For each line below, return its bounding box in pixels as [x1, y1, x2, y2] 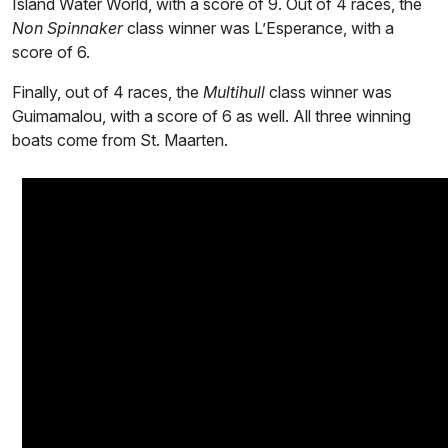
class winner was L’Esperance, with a [123, 18, 394, 39]
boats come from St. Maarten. [12, 130, 228, 151]
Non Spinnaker [12, 18, 123, 39]
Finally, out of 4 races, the [12, 82, 203, 103]
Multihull [203, 82, 265, 103]
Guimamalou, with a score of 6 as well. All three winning [12, 106, 411, 127]
